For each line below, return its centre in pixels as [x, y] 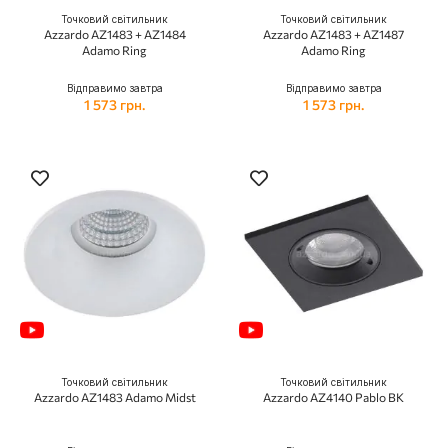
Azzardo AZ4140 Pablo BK [333, 397]
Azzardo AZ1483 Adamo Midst [114, 397]
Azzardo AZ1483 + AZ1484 [114, 34]
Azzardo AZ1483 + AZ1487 [333, 34]
